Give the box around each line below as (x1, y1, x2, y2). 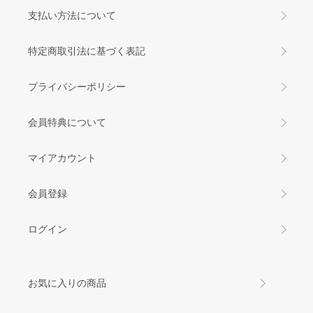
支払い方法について (28, 8, 116, 22)
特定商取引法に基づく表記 (28, 43, 145, 58)
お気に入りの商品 (28, 275, 106, 290)
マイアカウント (28, 150, 96, 165)
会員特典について (28, 115, 106, 129)
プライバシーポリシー (28, 79, 126, 94)
